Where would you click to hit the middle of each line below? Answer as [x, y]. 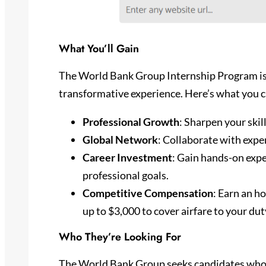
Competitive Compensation [148, 193]
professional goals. [125, 175]
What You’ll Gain [99, 48]
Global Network [120, 139]
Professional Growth [131, 121]
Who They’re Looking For [120, 237]
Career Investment [127, 157]
